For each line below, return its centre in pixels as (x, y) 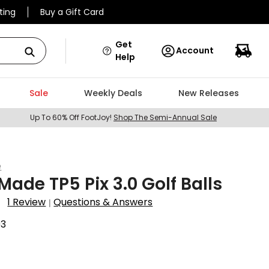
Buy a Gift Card (72, 12)
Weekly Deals (113, 93)
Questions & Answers (103, 202)
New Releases (208, 93)
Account (195, 50)
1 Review (27, 202)
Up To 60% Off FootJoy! (72, 117)
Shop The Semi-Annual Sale (165, 117)
